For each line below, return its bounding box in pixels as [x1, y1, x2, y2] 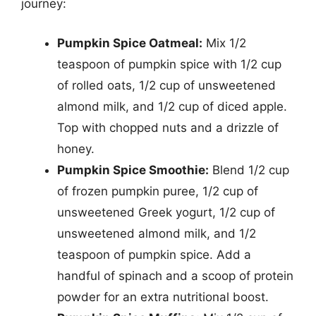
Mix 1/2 [202, 35, 246, 50]
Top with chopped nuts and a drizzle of [57, 120, 279, 135]
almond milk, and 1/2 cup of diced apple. [57, 99, 287, 114]
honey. [57, 141, 95, 156]
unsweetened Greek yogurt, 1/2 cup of [57, 205, 275, 219]
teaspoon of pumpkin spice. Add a [57, 247, 251, 262]
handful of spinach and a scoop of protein [57, 268, 293, 283]
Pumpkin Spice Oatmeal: [57, 35, 202, 50]
